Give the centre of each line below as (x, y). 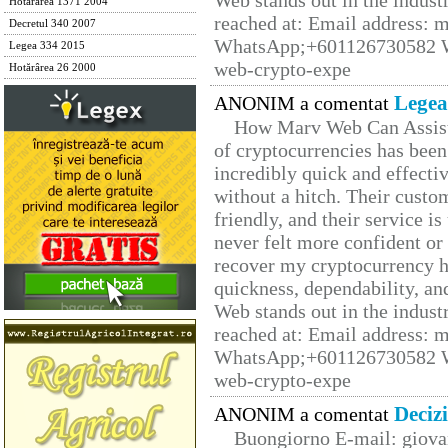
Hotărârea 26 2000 (52, 67)
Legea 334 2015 (47, 45)
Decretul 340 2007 (52, 23)
